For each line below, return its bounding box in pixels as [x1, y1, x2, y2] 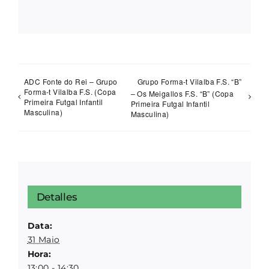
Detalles [36, 190, 77, 203]
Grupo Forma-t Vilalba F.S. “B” [137, 76, 242, 86]
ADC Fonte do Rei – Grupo [24, 76, 118, 86]
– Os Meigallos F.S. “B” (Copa [130, 88, 234, 99]
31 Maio [27, 234, 60, 245]
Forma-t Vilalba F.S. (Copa [24, 86, 116, 97]
